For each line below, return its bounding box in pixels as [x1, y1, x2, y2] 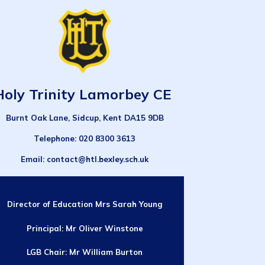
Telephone [34, 134, 75, 143]
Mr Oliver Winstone [65, 223, 143, 233]
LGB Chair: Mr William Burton [27, 247, 143, 257]
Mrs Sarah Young [95, 199, 163, 209]
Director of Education [7, 199, 95, 209]
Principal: [26, 223, 66, 233]
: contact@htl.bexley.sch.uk [43, 154, 149, 164]
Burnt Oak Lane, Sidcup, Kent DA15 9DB [5, 112, 164, 122]
